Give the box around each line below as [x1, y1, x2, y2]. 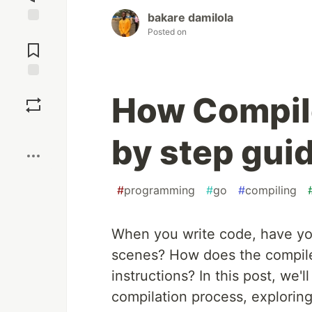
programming [124, 183, 195, 198]
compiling [245, 183, 297, 198]
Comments [9, 38, 58, 51]
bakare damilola [148, 10, 233, 25]
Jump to [15, 26, 52, 39]
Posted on [148, 26, 187, 38]
